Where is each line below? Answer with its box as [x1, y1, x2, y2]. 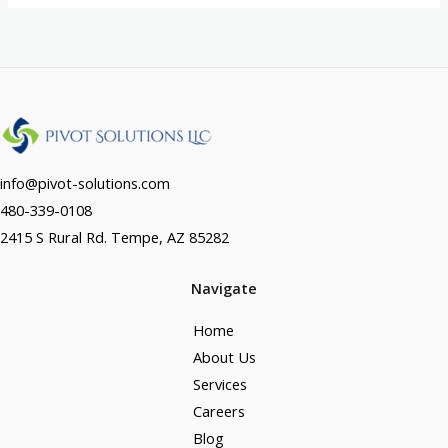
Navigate [191, 278, 257, 299]
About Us [192, 346, 256, 367]
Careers [192, 400, 245, 421]
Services [192, 373, 247, 394]
